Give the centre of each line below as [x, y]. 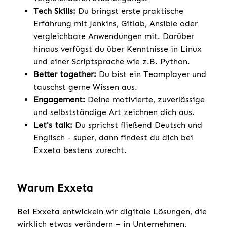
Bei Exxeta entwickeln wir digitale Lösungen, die [112, 212]
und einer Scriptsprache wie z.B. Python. [112, 61]
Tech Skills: [54, 11]
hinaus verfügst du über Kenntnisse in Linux [118, 49]
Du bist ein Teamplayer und [151, 74]
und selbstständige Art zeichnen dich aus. [114, 112]
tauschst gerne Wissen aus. [85, 87]
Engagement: [59, 99]
